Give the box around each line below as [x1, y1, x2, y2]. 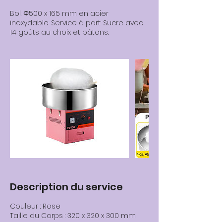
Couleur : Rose [10, 201, 60, 211]
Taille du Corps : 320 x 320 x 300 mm [10, 211, 136, 221]
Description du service [10, 180, 123, 194]
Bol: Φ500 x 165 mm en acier [10, 8, 109, 18]
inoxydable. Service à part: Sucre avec [10, 18, 143, 28]
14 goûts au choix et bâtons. [10, 27, 109, 37]
